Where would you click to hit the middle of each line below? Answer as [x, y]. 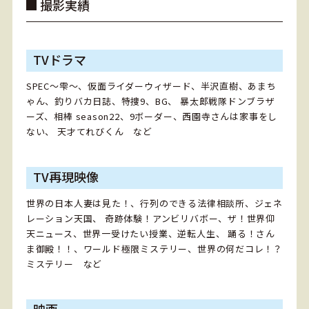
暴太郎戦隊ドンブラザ [226, 101]
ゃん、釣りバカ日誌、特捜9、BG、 [102, 101]
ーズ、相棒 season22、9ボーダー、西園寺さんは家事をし [152, 116]
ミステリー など [64, 263]
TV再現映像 [66, 176]
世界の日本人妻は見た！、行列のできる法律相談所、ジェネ [154, 203]
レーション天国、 [64, 218]
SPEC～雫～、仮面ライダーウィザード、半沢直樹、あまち [151, 86]
